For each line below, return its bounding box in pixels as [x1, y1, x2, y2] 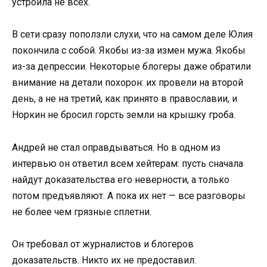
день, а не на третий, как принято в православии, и [12, 93, 237, 105]
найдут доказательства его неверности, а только [12, 173, 229, 185]
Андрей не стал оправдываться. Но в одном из [12, 141, 221, 153]
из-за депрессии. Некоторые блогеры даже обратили [12, 61, 251, 73]
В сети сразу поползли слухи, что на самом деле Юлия [12, 29, 253, 41]
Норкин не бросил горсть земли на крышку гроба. [12, 109, 235, 121]
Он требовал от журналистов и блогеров [12, 238, 194, 250]
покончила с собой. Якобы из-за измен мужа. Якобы [12, 45, 246, 57]
